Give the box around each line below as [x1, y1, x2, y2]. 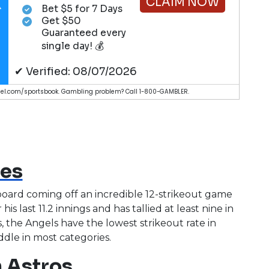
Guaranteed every [41, 27, 126, 40]
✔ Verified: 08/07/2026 [14, 64, 138, 78]
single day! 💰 [41, 40, 104, 53]
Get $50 [41, 15, 81, 28]
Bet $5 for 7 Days [41, 3, 122, 16]
